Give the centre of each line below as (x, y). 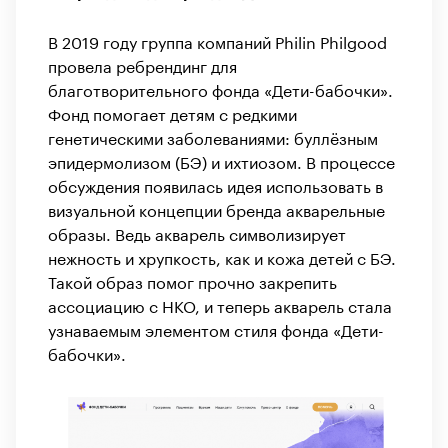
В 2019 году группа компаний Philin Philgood (217, 40)
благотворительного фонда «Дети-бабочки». (220, 88)
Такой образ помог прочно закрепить (192, 280)
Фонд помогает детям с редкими (172, 112)
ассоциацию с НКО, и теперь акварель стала (220, 304)
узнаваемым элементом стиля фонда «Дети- (216, 328)
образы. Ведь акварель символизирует (197, 232)
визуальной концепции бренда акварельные (216, 208)
